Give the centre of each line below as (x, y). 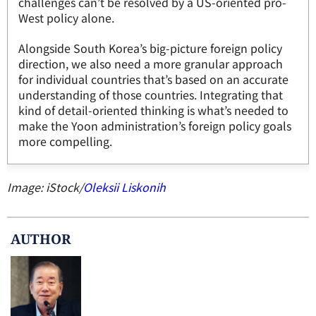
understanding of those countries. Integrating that (151, 95)
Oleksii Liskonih (124, 187)
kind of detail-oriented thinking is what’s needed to (153, 110)
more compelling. (65, 141)
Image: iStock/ (45, 187)
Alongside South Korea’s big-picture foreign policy (150, 48)
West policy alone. (66, 18)
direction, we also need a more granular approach (151, 63)
